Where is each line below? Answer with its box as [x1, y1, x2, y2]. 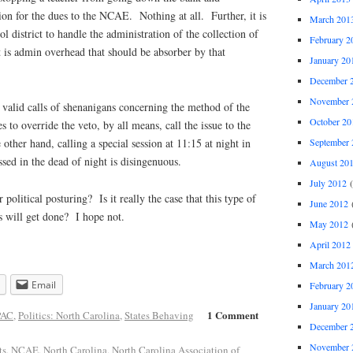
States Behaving [124, 308, 194, 323]
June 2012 [309, 196, 348, 210]
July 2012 [309, 176, 347, 189]
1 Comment [207, 307, 259, 323]
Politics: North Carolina [18, 308, 120, 323]
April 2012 [309, 237, 351, 251]
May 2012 [309, 217, 348, 230]
